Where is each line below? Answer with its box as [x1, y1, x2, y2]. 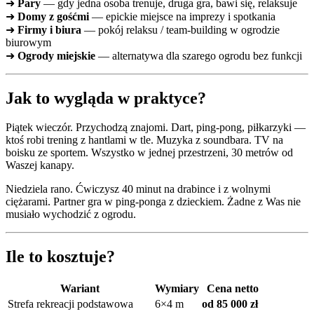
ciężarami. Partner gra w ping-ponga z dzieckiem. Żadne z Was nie [6, 196, 301, 208]
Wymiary [155, 282, 199, 295]
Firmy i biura [18, 23, 81, 36]
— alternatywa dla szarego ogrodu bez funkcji [95, 49, 302, 62]
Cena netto [207, 282, 259, 295]
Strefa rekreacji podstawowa [8, 298, 133, 310]
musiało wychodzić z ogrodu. [6, 208, 136, 221]
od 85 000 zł [202, 298, 258, 310]
